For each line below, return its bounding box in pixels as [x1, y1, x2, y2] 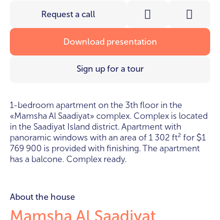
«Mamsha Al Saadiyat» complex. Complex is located [10, 110, 208, 121]
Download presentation [63, 36, 157, 47]
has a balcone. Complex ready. [10, 154, 127, 165]
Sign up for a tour [76, 64, 144, 75]
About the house [10, 192, 75, 202]
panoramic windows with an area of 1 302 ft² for [10, 132, 196, 143]
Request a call [41, 9, 96, 20]
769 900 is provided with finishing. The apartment [10, 143, 200, 154]
